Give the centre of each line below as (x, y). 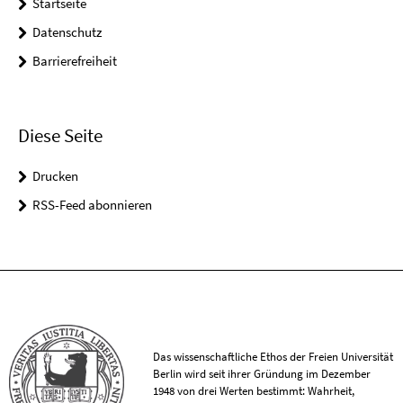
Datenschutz (67, 32)
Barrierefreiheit (75, 61)
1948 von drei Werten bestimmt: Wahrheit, (254, 390)
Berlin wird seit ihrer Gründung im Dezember (262, 373)
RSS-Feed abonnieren (92, 204)
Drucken (55, 175)
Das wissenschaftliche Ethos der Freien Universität (273, 356)
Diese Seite (60, 135)
